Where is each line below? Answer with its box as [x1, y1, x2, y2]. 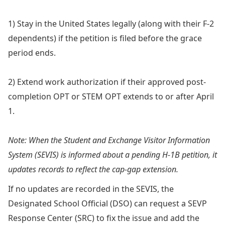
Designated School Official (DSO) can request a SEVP [8, 197, 207, 209]
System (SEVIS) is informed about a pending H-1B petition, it [8, 149, 217, 160]
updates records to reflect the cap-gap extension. [8, 163, 182, 175]
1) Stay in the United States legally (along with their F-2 [8, 18, 214, 29]
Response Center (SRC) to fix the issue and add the [8, 212, 199, 223]
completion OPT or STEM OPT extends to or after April [8, 90, 214, 102]
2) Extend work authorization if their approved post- [8, 76, 206, 87]
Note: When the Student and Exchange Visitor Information [8, 134, 210, 146]
